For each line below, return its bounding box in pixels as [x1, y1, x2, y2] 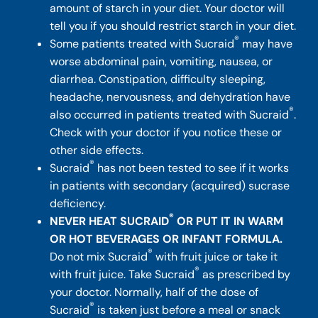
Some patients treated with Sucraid [50, 35, 235, 51]
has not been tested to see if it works [94, 160, 290, 175]
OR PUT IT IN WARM [174, 213, 284, 229]
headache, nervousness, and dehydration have [50, 89, 291, 104]
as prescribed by [199, 266, 291, 282]
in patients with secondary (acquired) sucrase [50, 177, 290, 193]
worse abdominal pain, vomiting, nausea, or [50, 53, 273, 69]
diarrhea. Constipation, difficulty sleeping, [50, 71, 266, 87]
